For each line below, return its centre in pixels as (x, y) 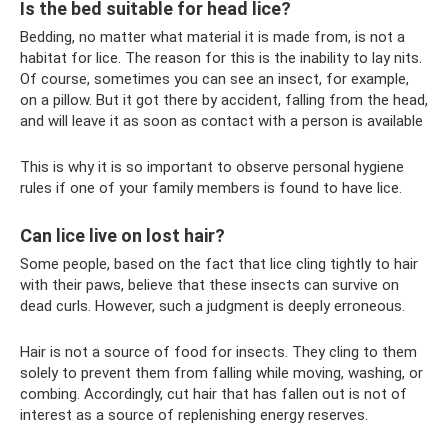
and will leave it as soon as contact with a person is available (221, 121)
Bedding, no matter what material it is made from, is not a (212, 37)
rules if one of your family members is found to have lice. (211, 188)
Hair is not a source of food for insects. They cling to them (218, 352)
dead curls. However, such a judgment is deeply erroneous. (212, 306)
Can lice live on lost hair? (122, 236)
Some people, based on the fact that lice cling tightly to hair (219, 264)
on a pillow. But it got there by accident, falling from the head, (224, 100)
